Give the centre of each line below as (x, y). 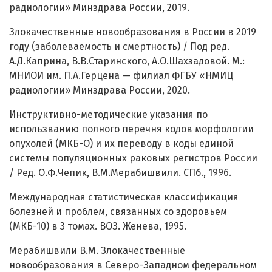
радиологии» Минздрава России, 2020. (100, 90)
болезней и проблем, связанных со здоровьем (118, 212)
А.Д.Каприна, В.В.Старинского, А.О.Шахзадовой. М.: (127, 61)
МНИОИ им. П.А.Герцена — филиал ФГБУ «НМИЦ (121, 76)
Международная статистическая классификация (124, 197)
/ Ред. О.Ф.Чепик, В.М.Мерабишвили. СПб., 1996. (120, 173)
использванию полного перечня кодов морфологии (131, 129)
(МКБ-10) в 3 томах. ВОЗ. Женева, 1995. (98, 226)
